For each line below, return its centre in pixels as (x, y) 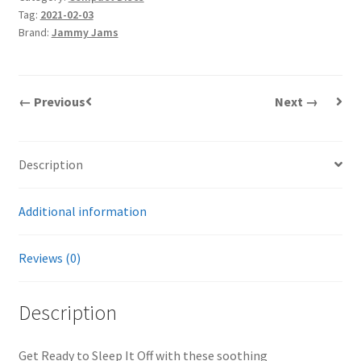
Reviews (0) (49, 257)
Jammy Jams (85, 33)
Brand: (35, 33)
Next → (296, 101)
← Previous (52, 101)
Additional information (82, 211)
